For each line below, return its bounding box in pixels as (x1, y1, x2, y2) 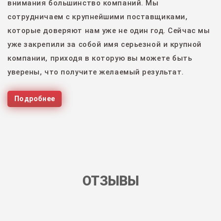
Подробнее (14, 95, 55, 103)
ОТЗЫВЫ (82, 173, 139, 189)
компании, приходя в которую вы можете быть (7, 54, 192, 63)
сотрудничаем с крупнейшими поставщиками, (7, 12, 188, 21)
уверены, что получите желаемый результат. (7, 68, 184, 76)
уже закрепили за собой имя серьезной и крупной (7, 40, 202, 49)
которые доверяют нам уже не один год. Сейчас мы (7, 26, 210, 35)
